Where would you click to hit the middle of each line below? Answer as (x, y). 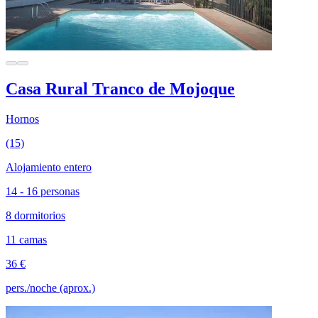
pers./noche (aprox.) (50, 288)
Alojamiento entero (49, 168)
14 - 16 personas (43, 192)
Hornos (22, 119)
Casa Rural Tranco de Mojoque (120, 89)
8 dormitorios (35, 216)
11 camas (26, 240)
